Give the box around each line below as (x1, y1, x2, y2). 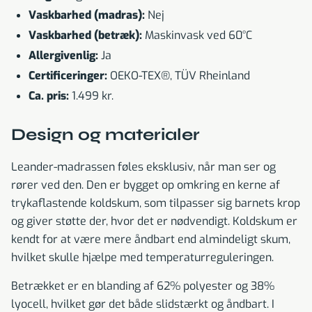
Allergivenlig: (29, 48, 98, 63)
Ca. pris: (29, 88, 69, 104)
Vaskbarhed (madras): (29, 8, 145, 23)
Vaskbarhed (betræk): (29, 28, 142, 43)
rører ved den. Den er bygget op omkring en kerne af (11, 178, 280, 193)
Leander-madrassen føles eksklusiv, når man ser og (11, 159, 276, 175)
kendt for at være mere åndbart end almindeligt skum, (11, 232, 290, 247)
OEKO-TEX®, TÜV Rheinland (107, 68, 250, 84)
